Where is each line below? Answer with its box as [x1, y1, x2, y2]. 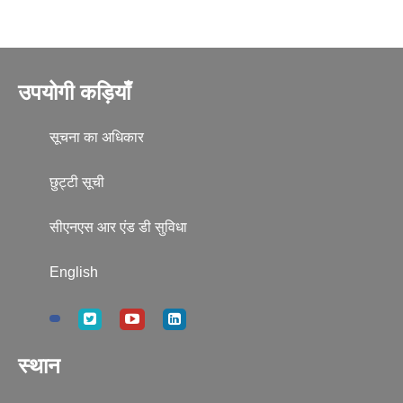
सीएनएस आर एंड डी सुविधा [49, 219, 187, 236]
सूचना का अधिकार [49, 130, 144, 146]
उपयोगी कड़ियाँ [18, 80, 130, 105]
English [49, 264, 98, 281]
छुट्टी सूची [49, 175, 104, 191]
